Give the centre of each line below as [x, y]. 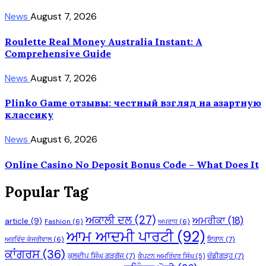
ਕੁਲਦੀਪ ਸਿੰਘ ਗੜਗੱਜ [96, 256]
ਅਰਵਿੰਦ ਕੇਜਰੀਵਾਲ [28, 239]
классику [29, 115]
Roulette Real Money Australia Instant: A [104, 41]
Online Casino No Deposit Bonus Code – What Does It [132, 164]
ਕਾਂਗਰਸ [22, 254]
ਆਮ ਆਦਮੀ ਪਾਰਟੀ [120, 237]
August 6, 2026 [64, 140]
